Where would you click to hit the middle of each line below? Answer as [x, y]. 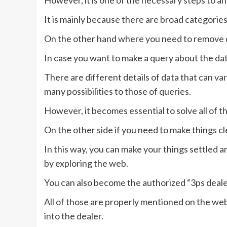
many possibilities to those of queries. [118, 91]
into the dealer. [74, 216]
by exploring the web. [86, 163]
